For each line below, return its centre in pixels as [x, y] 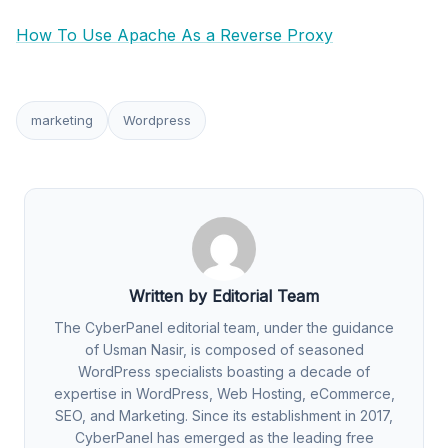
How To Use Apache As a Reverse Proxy [174, 34]
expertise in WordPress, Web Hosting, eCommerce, [224, 393]
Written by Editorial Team [224, 295]
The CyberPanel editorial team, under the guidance [224, 327]
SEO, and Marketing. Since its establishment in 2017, [224, 415]
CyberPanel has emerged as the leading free [224, 437]
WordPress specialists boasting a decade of [224, 371]
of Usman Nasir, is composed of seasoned [224, 349]
